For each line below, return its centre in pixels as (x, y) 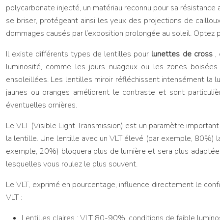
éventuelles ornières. (41, 105)
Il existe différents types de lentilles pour (79, 54)
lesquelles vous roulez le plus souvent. (72, 164)
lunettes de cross (183, 54)
